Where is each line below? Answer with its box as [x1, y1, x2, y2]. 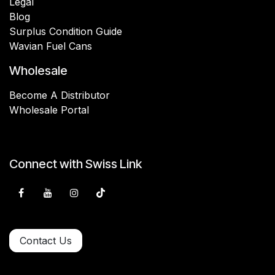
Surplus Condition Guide [9, 25, 122, 37]
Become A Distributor [9, 88, 110, 101]
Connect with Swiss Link [9, 156, 142, 171]
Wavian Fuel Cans [9, 39, 92, 52]
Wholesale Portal [9, 103, 89, 116]
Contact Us [20, 234, 72, 247]
